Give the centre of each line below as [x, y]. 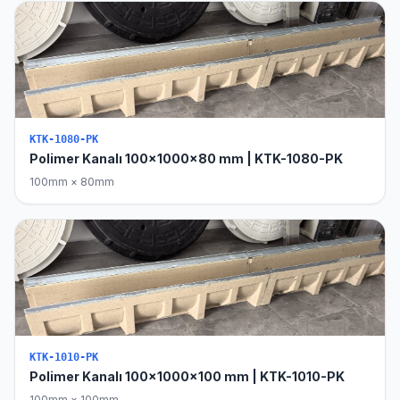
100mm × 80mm [72, 182]
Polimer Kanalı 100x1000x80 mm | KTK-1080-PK [186, 158]
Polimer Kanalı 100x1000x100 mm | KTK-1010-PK [187, 376]
